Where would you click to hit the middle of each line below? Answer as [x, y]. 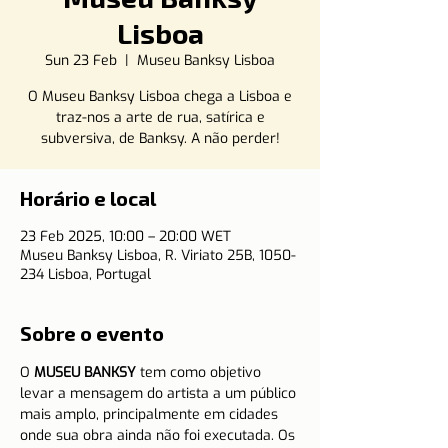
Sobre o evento [92, 333]
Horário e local [88, 198]
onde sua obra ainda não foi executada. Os [159, 435]
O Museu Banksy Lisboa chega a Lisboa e [160, 96]
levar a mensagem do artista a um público [160, 393]
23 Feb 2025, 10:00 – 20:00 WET [125, 236]
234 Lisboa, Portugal [85, 274]
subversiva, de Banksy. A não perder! [160, 138]
